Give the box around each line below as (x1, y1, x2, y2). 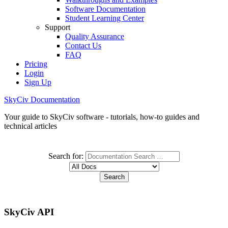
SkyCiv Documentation (4, 95, 80, 104)
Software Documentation (65, 5, 146, 13)
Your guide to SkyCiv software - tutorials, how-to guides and (4, 112, 199, 121)
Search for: (48, 152, 83, 160)
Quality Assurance (65, 32, 124, 41)
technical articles (4, 122, 57, 130)
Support (45, 23, 70, 32)
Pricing (24, 60, 47, 68)
